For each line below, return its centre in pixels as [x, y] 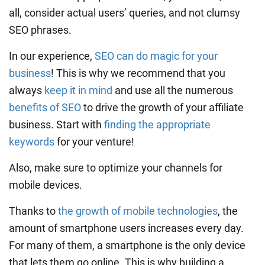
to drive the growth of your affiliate [162, 107]
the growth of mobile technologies [138, 211]
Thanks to [33, 211]
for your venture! [94, 141]
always [27, 90]
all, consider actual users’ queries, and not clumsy [125, 12]
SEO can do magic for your [156, 56]
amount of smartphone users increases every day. [126, 228]
